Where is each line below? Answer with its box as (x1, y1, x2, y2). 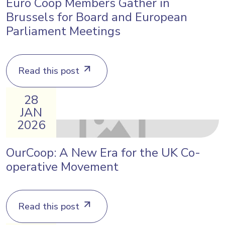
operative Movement (6, 159, 119, 175)
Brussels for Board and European (6, 9, 187, 25)
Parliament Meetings (6, 23, 121, 39)
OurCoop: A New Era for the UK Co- (6, 145, 200, 161)
